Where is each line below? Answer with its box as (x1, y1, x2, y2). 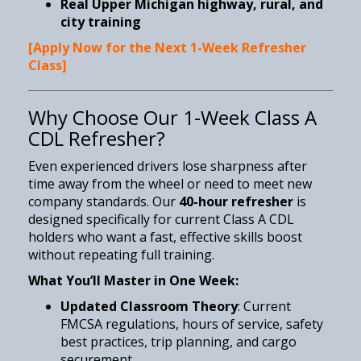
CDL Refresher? (28, 124, 165, 151)
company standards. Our (28, 192, 179, 210)
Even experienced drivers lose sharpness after (28, 156, 307, 175)
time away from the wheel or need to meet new (28, 174, 312, 193)
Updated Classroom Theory (60, 297, 238, 315)
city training (60, 12, 141, 31)
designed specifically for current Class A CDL (28, 210, 294, 228)
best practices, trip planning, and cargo (60, 332, 297, 351)
